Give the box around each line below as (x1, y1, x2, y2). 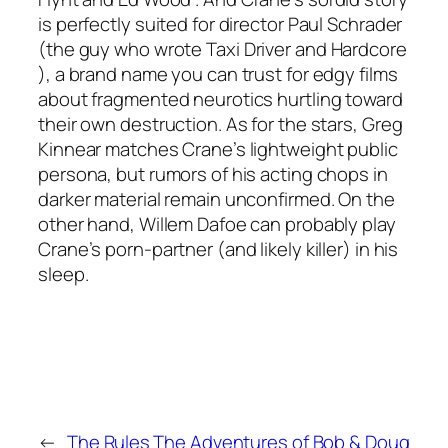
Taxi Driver (206, 35, 295, 62)
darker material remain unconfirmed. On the (38, 185, 395, 212)
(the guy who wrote (38, 35, 207, 62)
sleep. (38, 260, 89, 287)
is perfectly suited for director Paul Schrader (38, 10, 403, 37)
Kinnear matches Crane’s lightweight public (38, 135, 398, 162)
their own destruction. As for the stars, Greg (38, 110, 403, 137)
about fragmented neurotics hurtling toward (38, 85, 403, 112)
